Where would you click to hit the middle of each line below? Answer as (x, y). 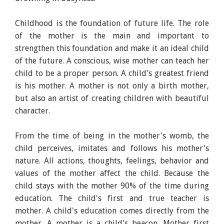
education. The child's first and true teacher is (112, 198)
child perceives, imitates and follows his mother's (112, 148)
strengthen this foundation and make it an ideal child (112, 48)
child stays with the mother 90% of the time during (112, 185)
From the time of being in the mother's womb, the (112, 135)
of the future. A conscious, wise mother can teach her (112, 60)
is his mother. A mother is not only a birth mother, (112, 85)
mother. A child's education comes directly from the (112, 210)
